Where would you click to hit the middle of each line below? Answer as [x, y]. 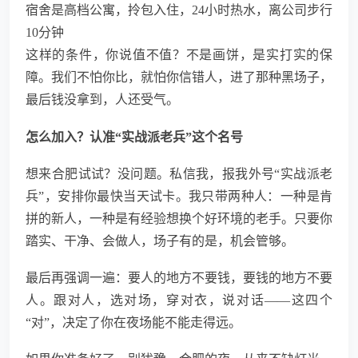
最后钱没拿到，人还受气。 [102, 100]
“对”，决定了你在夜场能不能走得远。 [133, 323]
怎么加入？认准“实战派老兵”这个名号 [134, 137]
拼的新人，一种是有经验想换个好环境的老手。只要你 [179, 219]
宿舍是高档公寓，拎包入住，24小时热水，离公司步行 [179, 10]
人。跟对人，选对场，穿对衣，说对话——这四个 [179, 300]
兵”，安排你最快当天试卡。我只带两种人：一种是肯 [179, 197]
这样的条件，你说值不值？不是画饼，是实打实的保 [179, 55]
